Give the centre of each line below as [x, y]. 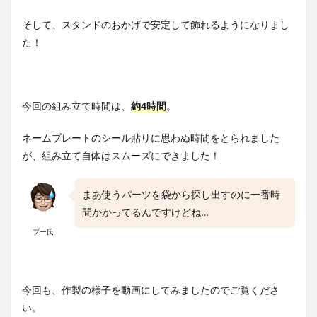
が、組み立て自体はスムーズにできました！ [121, 156]
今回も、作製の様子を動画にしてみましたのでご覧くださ [151, 290]
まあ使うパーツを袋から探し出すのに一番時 [181, 195]
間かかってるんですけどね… [145, 212]
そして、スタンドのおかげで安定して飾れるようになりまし [156, 25]
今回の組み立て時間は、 [76, 106]
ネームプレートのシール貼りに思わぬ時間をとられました [151, 138]
